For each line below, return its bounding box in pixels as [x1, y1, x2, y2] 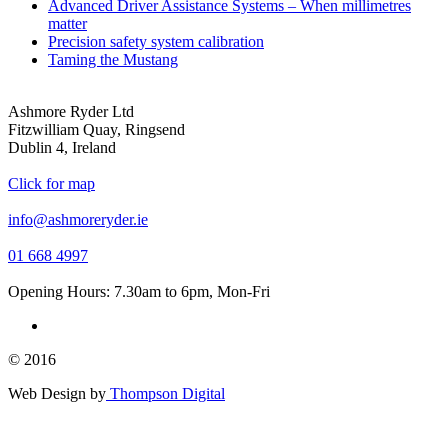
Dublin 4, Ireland [8, 138, 116, 156]
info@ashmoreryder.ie [8, 210, 148, 228]
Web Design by [8, 384, 106, 402]
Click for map [8, 174, 95, 192]
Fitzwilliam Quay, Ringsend [8, 120, 185, 138]
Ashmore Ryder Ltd [8, 102, 134, 120]
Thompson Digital [106, 384, 225, 402]
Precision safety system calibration [48, 32, 264, 50]
